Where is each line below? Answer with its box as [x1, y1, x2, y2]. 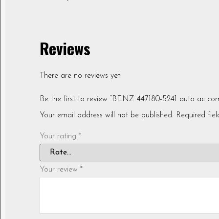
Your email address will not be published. [40, 111, 174, 120]
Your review [40, 166, 80, 174]
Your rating [40, 132, 79, 141]
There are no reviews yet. [40, 72, 122, 80]
